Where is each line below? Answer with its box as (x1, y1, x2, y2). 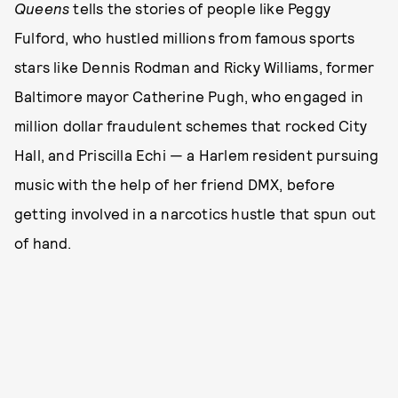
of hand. (14, 234, 72, 251)
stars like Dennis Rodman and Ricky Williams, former (14, 58, 375, 76)
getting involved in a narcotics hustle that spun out (14, 204, 377, 222)
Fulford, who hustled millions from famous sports (14, 28, 355, 46)
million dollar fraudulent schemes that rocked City (14, 116, 368, 134)
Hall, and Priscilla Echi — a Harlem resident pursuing (14, 146, 379, 163)
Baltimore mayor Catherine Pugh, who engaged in (14, 87, 364, 105)
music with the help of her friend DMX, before (14, 175, 336, 193)
